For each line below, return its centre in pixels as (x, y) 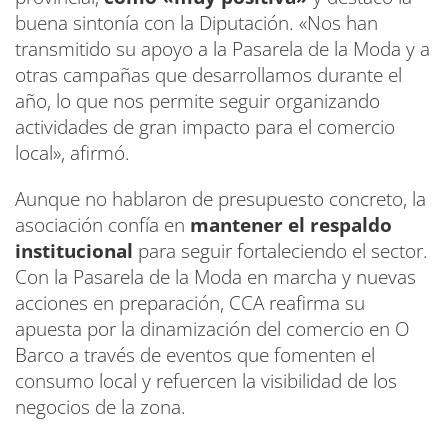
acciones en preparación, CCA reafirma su (190, 303)
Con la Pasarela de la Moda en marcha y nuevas (215, 277)
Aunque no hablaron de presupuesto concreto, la (220, 199)
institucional (74, 251)
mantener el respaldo (291, 225)
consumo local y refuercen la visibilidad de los (206, 381)
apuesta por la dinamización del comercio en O (212, 329)
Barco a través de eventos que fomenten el (195, 355)
